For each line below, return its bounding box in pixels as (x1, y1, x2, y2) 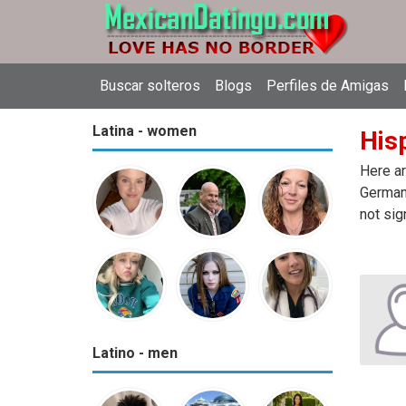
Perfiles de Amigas (266, 77, 389, 94)
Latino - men (92, 344, 178, 362)
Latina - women (92, 122, 197, 140)
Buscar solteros (100, 77, 200, 94)
